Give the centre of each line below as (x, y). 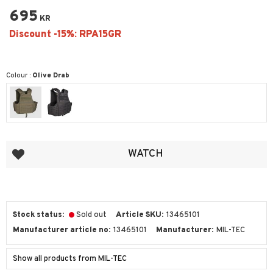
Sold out (91, 215)
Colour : (19, 76)
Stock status (37, 215)
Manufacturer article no (61, 231)
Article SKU (139, 215)
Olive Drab (51, 76)
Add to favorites (42, 147)
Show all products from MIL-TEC (70, 259)
